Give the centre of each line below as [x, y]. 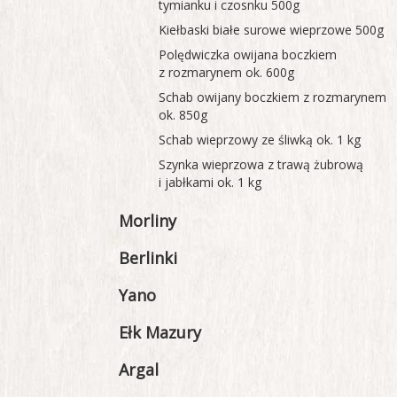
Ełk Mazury [160, 332]
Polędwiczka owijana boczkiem [248, 54]
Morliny [148, 220]
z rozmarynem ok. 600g [227, 72]
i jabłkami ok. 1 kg [210, 182]
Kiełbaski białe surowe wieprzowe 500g [272, 29]
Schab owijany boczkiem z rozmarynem [273, 97]
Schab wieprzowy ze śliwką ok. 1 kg [260, 139]
